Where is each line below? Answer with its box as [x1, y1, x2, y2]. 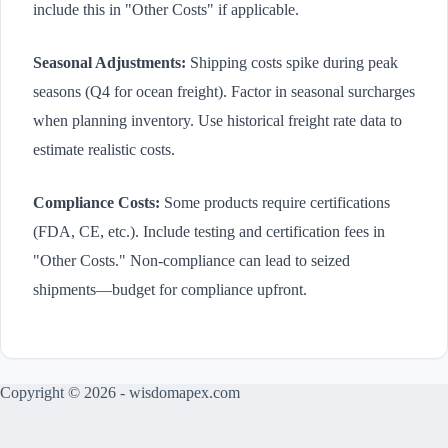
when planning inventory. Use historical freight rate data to [33, 112, 402, 129]
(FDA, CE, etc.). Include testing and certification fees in [33, 223, 385, 240]
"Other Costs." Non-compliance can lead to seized [33, 252, 350, 269]
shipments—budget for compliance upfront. [33, 281, 307, 298]
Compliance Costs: [33, 194, 160, 211]
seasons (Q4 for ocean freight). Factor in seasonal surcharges [33, 83, 415, 100]
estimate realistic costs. [33, 141, 175, 158]
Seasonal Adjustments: [33, 54, 186, 71]
